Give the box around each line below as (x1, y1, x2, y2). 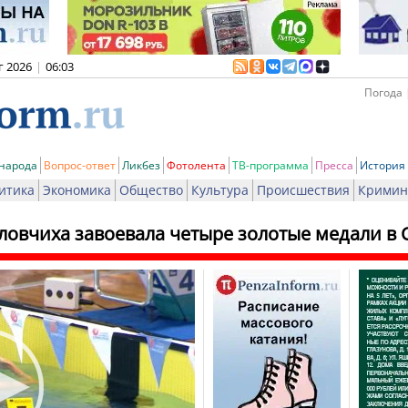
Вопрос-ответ (44, 158, 116, 173)
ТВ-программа (232, 158, 309, 173)
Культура (191, 181, 249, 199)
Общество (119, 181, 183, 199)
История (360, 158, 405, 173)
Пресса (315, 158, 353, 173)
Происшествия (257, 181, 350, 199)
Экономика (43, 181, 111, 199)
